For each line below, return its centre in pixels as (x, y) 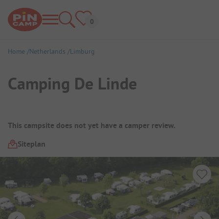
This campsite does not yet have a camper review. (92, 125)
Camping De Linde (72, 83)
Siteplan (32, 144)
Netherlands (47, 51)
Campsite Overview (60, 119)
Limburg (82, 51)
